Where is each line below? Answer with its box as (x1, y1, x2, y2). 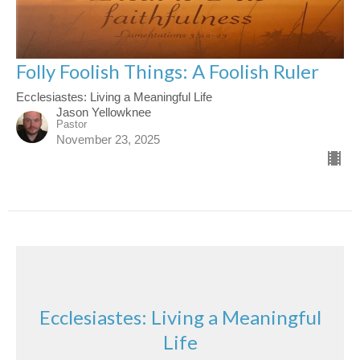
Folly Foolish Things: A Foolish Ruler (16, 59, 319, 83)
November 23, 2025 (56, 132, 160, 146)
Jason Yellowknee (56, 104, 151, 119)
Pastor (56, 117, 87, 130)
